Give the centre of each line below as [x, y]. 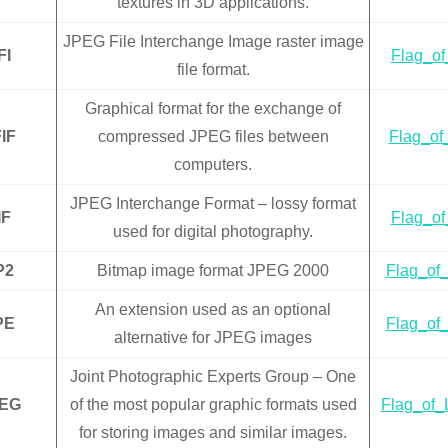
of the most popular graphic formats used [213, 405]
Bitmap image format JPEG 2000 [213, 271]
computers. [213, 165]
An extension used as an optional [213, 310]
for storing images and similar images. [213, 433]
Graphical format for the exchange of [213, 109]
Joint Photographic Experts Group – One [213, 377]
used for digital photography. [213, 232]
